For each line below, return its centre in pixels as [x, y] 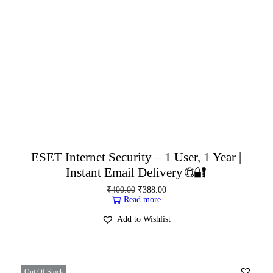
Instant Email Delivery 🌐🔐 [136, 172]
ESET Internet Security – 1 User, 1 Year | [136, 157]
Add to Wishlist [144, 219]
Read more [142, 199]
